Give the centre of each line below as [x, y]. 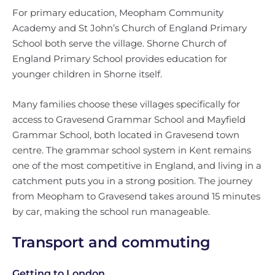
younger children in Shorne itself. [87, 74]
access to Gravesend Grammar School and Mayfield [129, 119]
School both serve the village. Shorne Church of [119, 43]
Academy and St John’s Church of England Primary [130, 28]
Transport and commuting [111, 242]
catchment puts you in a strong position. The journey [132, 181]
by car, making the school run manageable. [111, 211]
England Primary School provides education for [120, 59]
